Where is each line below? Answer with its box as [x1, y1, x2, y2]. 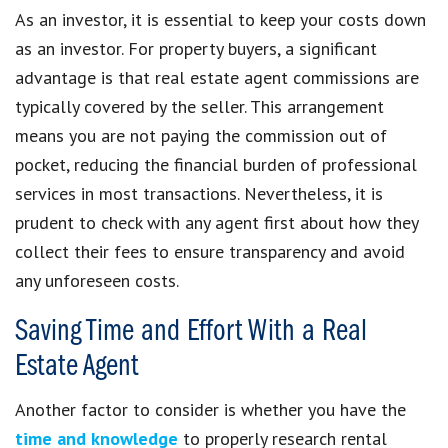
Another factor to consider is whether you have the [15, 397, 406, 421]
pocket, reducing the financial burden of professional [15, 152, 417, 176]
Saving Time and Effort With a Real [15, 315, 367, 348]
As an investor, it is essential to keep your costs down [15, 7, 426, 31]
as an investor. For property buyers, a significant [15, 36, 377, 60]
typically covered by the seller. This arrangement [15, 94, 384, 118]
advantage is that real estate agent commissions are [15, 65, 419, 89]
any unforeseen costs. [15, 268, 179, 292]
